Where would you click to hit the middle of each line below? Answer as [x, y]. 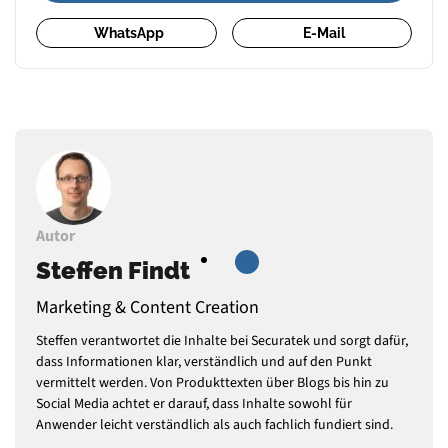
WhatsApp [128, 32]
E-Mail [324, 32]
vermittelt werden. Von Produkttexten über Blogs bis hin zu [212, 382]
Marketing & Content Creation [147, 307]
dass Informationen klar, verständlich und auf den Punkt [204, 361]
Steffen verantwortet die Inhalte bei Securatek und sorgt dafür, [222, 340]
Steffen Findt [113, 270]
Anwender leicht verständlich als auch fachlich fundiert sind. [214, 424]
